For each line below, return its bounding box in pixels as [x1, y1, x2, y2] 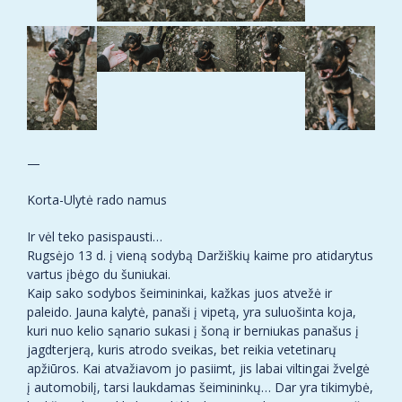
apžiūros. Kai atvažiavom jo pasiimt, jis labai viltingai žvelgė [27, 360, 370, 378]
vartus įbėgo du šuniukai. [27, 266, 170, 284]
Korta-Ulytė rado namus [27, 191, 167, 209]
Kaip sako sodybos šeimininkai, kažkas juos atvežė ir [27, 284, 332, 302]
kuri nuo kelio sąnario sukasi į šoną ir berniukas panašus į [27, 322, 359, 340]
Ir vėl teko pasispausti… [27, 228, 162, 246]
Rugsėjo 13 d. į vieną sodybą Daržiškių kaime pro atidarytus [27, 247, 373, 265]
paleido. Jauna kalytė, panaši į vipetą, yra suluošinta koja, [27, 303, 356, 321]
